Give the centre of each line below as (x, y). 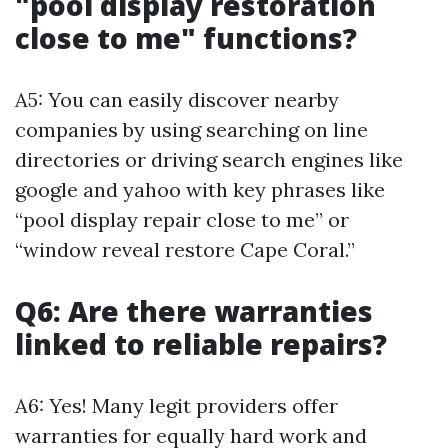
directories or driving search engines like (209, 159)
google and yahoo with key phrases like (200, 189)
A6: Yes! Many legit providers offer (176, 405)
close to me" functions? (186, 38)
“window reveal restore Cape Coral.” (185, 249)
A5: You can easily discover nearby (177, 99)
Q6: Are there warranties (194, 311)
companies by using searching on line (191, 129)
